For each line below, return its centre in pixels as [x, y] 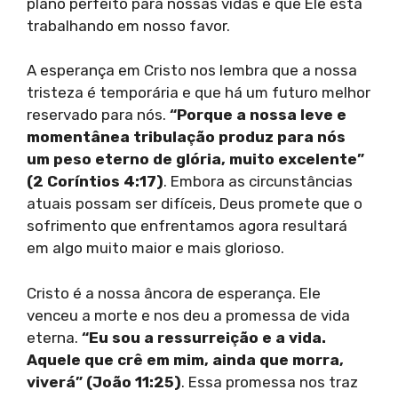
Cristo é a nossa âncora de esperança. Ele [174, 293]
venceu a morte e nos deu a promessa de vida [188, 315]
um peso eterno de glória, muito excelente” [195, 159]
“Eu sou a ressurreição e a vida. [204, 337]
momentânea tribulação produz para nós [186, 137]
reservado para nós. [98, 115]
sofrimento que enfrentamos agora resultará [187, 226]
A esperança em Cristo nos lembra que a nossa [192, 71]
